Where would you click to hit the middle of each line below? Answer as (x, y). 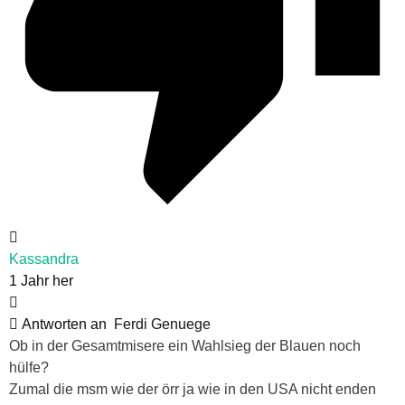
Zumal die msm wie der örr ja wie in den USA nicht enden (193, 389)
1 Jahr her (41, 280)
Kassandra (44, 259)
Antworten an (66, 324)
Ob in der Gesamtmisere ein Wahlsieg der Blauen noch (185, 345)
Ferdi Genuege (162, 324)
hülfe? (29, 367)
